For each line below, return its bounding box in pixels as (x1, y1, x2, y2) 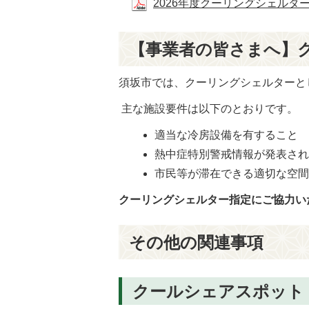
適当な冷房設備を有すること (154, 129, 299, 141)
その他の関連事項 (129, 233, 263, 252)
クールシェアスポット (132, 283, 304, 301)
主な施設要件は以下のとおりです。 (119, 103, 298, 115)
